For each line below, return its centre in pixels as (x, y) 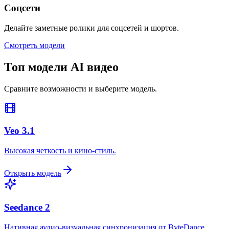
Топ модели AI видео (61, 67)
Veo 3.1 (19, 131)
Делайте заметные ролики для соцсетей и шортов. (91, 28)
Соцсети (22, 8)
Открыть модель (33, 173)
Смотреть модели (35, 45)
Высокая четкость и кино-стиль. (60, 151)
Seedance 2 (27, 207)
